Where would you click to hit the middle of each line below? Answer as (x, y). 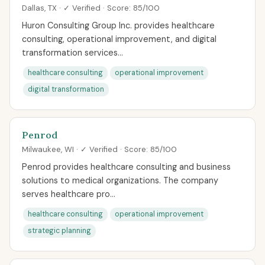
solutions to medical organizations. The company (120, 180)
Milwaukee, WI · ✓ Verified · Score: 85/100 (99, 149)
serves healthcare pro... (69, 194)
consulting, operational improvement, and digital (119, 39)
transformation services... (72, 53)
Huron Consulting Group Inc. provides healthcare (118, 25)
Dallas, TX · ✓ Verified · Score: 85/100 (91, 8)
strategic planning (59, 231)
